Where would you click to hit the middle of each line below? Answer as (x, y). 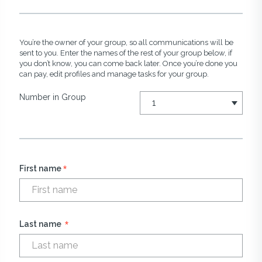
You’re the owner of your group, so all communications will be (126, 42)
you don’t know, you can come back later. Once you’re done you (128, 63)
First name (40, 168)
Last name (41, 224)
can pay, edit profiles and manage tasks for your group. (114, 74)
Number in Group (53, 97)
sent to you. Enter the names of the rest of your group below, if (126, 53)
